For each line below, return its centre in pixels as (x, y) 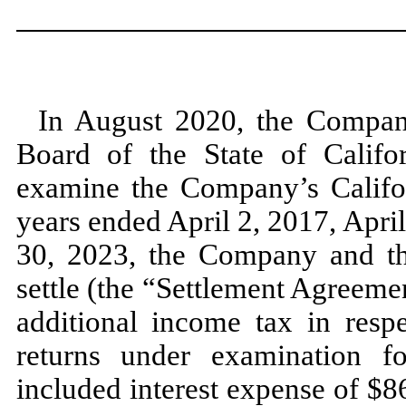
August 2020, (165, 121)
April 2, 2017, (255, 222)
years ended (92, 222)
